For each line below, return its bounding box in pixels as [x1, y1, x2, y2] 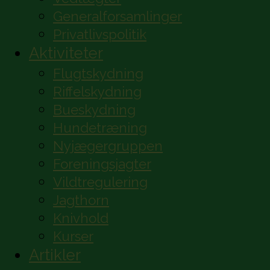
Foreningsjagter [53, 156, 151, 172]
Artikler [29, 246, 81, 265]
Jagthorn [53, 192, 109, 209]
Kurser [53, 228, 93, 245]
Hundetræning [53, 120, 147, 136]
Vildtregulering [53, 174, 148, 190]
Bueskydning [53, 102, 136, 118]
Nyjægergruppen [53, 138, 163, 154]
